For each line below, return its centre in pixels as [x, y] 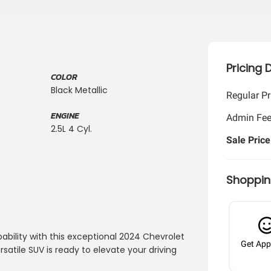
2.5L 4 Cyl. [71, 129]
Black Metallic [79, 90]
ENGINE [65, 116]
